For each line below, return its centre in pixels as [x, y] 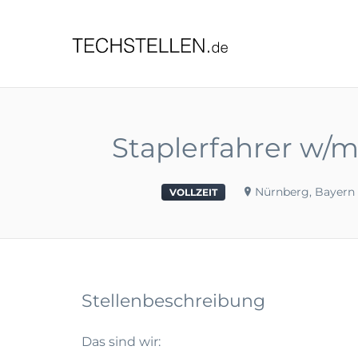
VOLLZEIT [193, 192]
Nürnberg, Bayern [305, 192]
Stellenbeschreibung [173, 301]
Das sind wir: [121, 342]
